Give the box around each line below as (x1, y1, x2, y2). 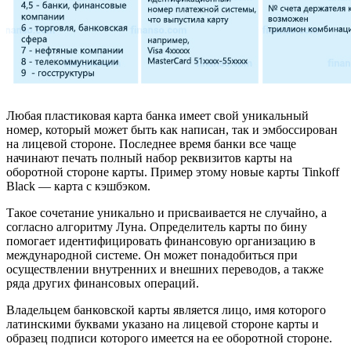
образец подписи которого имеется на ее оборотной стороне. (6, 331, 332, 346)
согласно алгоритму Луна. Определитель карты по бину (6, 220, 307, 234)
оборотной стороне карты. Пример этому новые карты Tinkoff (6, 165, 339, 179)
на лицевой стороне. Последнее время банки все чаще (6, 137, 296, 151)
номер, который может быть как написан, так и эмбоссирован (6, 123, 338, 137)
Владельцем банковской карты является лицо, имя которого (6, 303, 326, 317)
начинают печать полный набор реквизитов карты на (6, 151, 292, 165)
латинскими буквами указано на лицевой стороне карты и (6, 317, 319, 331)
